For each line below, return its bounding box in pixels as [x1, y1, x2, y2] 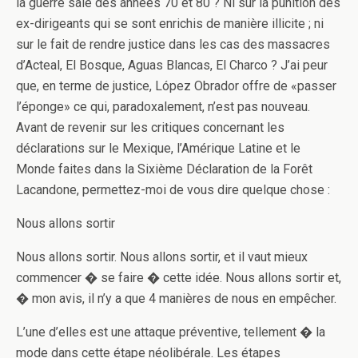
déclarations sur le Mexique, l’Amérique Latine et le [16, 141, 300, 156]
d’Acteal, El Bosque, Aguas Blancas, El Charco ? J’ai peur [16, 58, 328, 73]
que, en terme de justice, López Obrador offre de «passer [16, 78, 336, 93]
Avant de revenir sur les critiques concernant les [16, 120, 284, 135]
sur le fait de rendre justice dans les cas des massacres [16, 37, 330, 52]
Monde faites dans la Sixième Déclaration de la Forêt [16, 161, 312, 177]
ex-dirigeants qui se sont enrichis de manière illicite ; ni [16, 16, 324, 31]
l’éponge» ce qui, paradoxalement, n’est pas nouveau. [16, 99, 310, 114]
